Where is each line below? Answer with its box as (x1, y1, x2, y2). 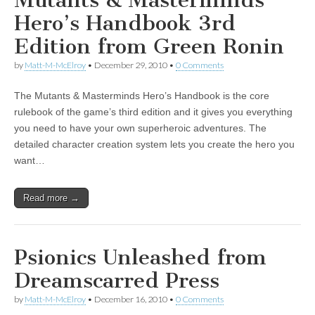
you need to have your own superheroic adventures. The (14, 122, 266, 134)
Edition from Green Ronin (14, 34, 284, 59)
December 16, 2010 (94, 294, 167, 304)
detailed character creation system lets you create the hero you (14, 139, 295, 150)
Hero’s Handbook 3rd (14, 11, 236, 36)
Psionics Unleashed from (14, 245, 266, 270)
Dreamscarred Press (14, 268, 219, 293)
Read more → (23, 193, 79, 203)
